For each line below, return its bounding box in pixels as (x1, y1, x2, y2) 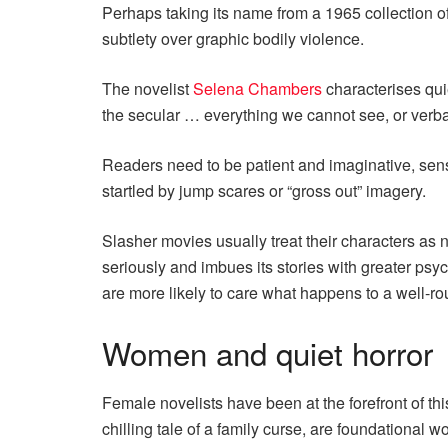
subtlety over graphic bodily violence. (102, 27, 364, 50)
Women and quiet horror (102, 329, 433, 375)
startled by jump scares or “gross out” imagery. (102, 179, 426, 202)
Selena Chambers (193, 77, 322, 100)
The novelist (102, 77, 193, 100)
